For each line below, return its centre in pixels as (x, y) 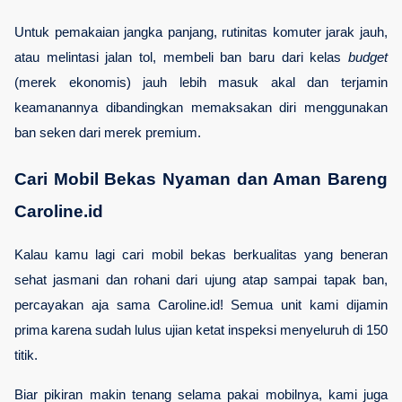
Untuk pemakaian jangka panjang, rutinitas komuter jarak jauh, (201, 32)
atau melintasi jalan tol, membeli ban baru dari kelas (181, 57)
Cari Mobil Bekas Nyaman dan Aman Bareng (201, 179)
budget (368, 57)
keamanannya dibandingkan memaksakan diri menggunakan (201, 107)
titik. (26, 355)
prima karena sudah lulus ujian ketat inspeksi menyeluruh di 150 (201, 330)
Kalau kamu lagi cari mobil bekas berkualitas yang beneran (201, 254)
